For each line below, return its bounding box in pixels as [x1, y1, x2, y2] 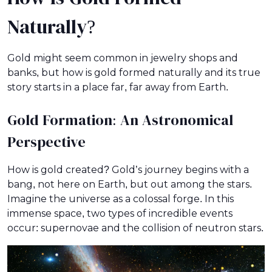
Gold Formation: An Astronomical [7, 112, 233, 128]
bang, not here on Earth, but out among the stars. [7, 178, 252, 189]
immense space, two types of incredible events [7, 208, 233, 219]
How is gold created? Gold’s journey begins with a [7, 164, 249, 175]
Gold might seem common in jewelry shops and [7, 52, 238, 63]
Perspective [7, 134, 86, 150]
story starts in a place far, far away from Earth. [7, 81, 228, 92]
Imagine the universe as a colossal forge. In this [7, 193, 234, 204]
